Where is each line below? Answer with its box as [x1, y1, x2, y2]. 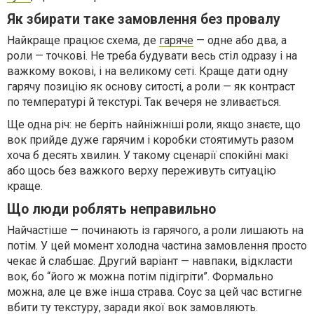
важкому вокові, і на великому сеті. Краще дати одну [7, 64, 288, 78]
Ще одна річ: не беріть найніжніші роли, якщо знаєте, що [7, 118, 301, 131]
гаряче [159, 34, 193, 47]
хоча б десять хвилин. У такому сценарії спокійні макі [7, 149, 288, 162]
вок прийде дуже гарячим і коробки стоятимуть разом [7, 133, 294, 146]
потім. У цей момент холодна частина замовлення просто [7, 239, 307, 252]
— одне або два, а [193, 34, 287, 47]
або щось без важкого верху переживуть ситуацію [7, 164, 276, 177]
